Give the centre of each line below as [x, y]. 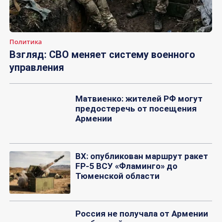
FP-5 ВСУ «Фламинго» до [126, 166]
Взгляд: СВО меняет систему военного [102, 55]
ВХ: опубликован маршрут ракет [141, 156]
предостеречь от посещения [136, 109]
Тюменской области [117, 176]
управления [37, 68]
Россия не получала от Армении [141, 214]
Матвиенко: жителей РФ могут [139, 99]
